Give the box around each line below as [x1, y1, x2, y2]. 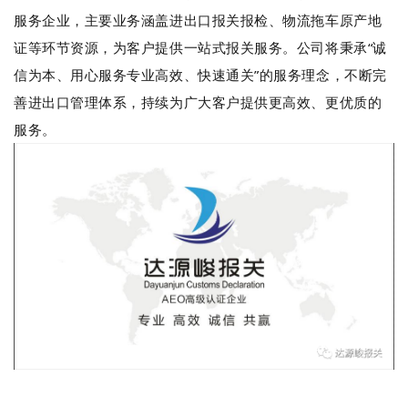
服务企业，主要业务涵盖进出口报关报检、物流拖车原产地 [14, 10, 382, 29]
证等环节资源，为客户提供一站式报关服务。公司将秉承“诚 [14, 37, 387, 56]
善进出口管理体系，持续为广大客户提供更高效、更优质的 [14, 92, 382, 111]
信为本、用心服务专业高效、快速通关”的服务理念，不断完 [14, 65, 387, 84]
